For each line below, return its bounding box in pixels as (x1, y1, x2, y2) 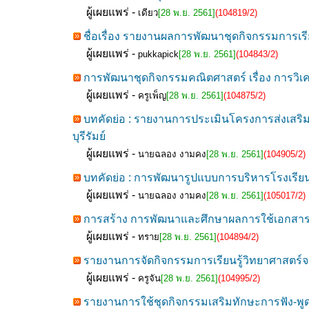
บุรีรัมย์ (72, 130, 106, 142)
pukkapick (138, 49, 179, 59)
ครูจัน (138, 273, 161, 283)
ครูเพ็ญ (138, 90, 166, 101)
